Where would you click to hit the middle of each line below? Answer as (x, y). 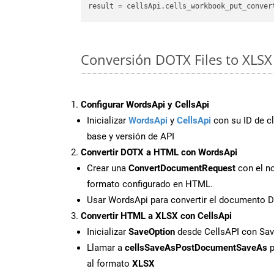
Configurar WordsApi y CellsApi (145, 104)
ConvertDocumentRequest (182, 168)
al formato (109, 263)
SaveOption (152, 231)
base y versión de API (131, 136)
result (101, 6)
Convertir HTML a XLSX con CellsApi (156, 216)
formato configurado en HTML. (150, 184)
